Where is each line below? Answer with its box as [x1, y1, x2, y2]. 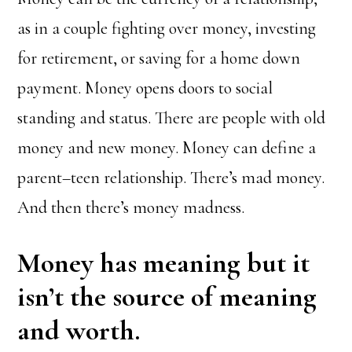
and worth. [17, 313, 141, 347]
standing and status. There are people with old [17, 108, 326, 128]
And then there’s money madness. [17, 197, 245, 218]
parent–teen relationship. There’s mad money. [17, 167, 325, 188]
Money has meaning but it [17, 246, 310, 280]
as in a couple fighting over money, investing [17, 18, 317, 38]
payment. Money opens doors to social [17, 78, 273, 98]
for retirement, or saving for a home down [17, 48, 301, 68]
